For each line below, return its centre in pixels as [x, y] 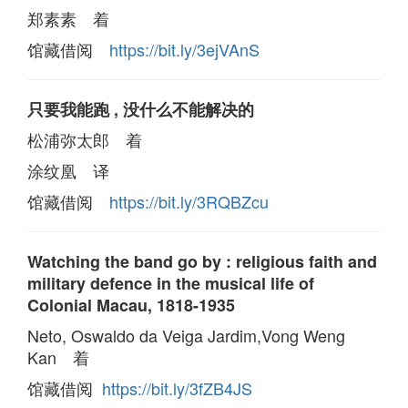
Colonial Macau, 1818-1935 [131, 305]
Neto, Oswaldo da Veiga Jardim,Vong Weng [186, 335]
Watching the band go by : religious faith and [202, 261]
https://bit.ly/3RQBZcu [189, 201]
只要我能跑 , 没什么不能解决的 [141, 109]
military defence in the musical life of [171, 283]
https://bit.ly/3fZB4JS [177, 388]
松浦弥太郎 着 [85, 139]
